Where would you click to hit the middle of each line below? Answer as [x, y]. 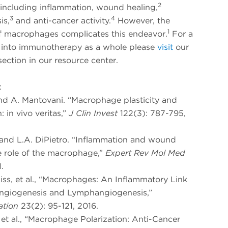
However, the [142, 21]
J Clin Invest [93, 113]
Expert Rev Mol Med [145, 153]
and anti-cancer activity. [62, 21]
